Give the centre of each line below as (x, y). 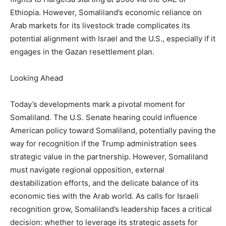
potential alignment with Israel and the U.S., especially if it (113, 39)
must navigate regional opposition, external (87, 170)
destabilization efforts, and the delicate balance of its (104, 183)
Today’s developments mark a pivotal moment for (98, 104)
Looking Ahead (37, 78)
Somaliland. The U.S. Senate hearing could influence (104, 117)
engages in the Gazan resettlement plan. (82, 52)
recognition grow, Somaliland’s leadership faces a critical (111, 209)
